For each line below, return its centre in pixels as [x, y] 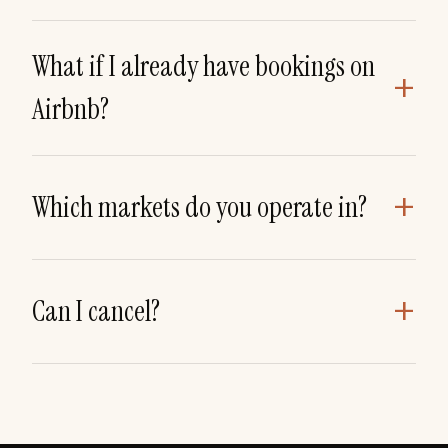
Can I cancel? [96, 312]
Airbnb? [70, 110]
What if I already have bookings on [203, 67]
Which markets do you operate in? [199, 208]
